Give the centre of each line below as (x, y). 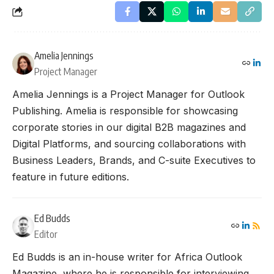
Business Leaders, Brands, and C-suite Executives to (134, 161)
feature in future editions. (71, 177)
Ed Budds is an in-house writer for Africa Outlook (127, 257)
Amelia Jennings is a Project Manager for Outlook (128, 94)
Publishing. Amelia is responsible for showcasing (125, 111)
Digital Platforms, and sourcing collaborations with (129, 144)
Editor (46, 235)
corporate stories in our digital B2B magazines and (129, 128)
